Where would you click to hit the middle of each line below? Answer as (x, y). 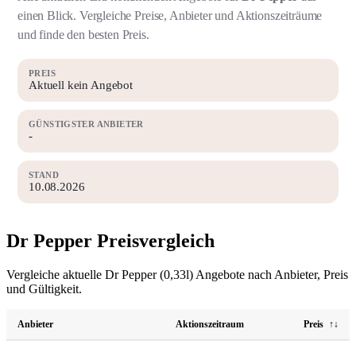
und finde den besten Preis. (83, 35)
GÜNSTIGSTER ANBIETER (86, 124)
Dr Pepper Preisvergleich (110, 240)
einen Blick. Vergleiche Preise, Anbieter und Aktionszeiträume (170, 15)
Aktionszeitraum (210, 324)
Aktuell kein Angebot (81, 85)
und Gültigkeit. (44, 288)
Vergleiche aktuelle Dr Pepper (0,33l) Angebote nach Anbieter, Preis (177, 274)
